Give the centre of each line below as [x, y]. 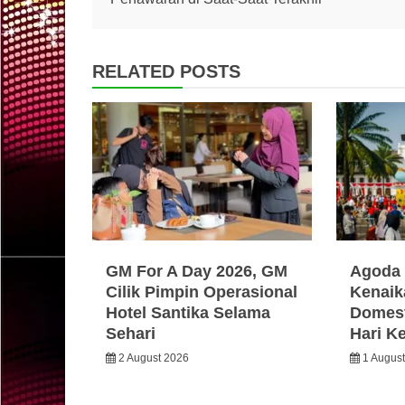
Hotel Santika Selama [188, 312]
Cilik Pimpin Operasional [202, 292]
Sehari [131, 333]
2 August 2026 [154, 358]
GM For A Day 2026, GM [197, 271]
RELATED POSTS [166, 71]
